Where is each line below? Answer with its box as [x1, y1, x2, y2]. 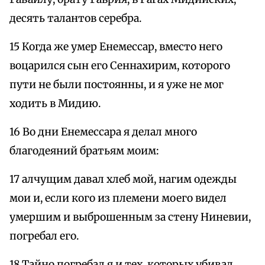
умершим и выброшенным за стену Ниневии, [9, 211, 251, 224]
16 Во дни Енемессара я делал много [9, 125, 197, 139]
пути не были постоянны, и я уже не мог [9, 78, 224, 92]
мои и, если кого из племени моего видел [9, 192, 227, 205]
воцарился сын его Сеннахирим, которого [9, 59, 230, 73]
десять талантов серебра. [9, 12, 141, 25]
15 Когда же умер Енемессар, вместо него [9, 40, 222, 54]
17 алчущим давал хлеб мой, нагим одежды [9, 173, 237, 186]
